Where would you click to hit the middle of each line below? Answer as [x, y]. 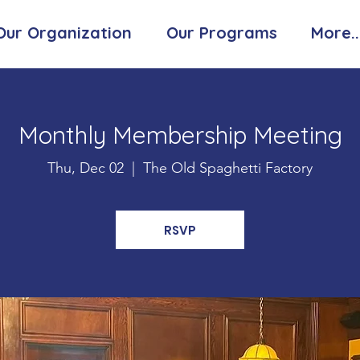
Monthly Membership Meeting [180, 135]
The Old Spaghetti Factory [228, 168]
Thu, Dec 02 [86, 168]
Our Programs [221, 33]
